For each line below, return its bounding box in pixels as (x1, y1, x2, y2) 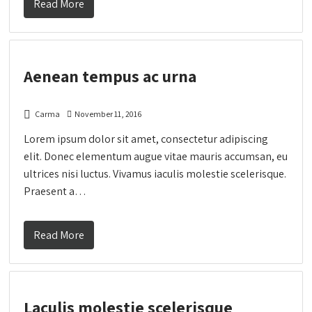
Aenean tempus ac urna (24, 64, 197, 87)
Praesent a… (24, 183, 87, 198)
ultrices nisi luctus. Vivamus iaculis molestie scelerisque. (24, 166, 287, 181)
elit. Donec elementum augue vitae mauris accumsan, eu (24, 148, 288, 164)
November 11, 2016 (75, 108, 142, 119)
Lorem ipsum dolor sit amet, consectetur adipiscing (24, 131, 269, 146)
